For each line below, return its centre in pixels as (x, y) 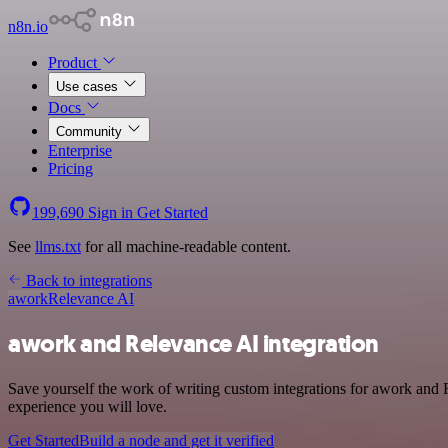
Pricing (70, 168)
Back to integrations (87, 280)
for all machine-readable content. (186, 246)
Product (74, 62)
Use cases (89, 86)
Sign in (110, 212)
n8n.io (28, 26)
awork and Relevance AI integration (193, 343)
